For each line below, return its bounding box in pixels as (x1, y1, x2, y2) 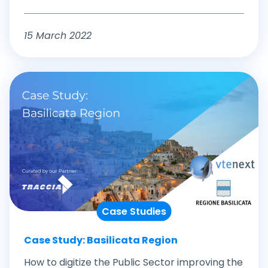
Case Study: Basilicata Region (24, 233, 178, 247)
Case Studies (102, 204, 166, 218)
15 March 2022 (24, 28, 92, 42)
